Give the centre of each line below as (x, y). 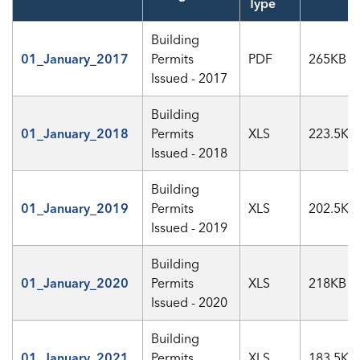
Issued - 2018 (189, 153)
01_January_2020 (75, 283)
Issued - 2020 (189, 302)
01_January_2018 (75, 133)
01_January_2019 (75, 208)
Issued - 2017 (189, 78)
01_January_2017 (75, 59)
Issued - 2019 (189, 227)
